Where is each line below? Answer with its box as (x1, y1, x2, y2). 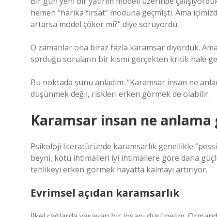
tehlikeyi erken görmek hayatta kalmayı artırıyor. (31, 164, 207, 175)
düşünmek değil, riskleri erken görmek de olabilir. (31, 89, 210, 99)
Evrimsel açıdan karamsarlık (31, 186, 179, 200)
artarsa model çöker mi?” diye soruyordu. (31, 19, 179, 30)
